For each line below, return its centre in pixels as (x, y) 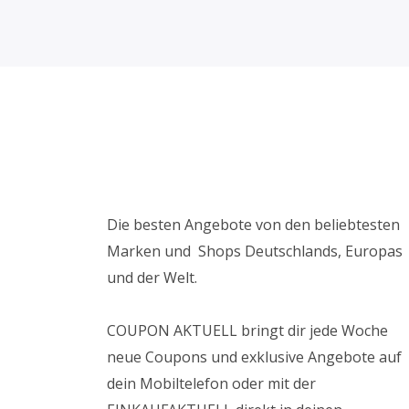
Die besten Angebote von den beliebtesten (253, 225)
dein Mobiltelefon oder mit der (211, 384)
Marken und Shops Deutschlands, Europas (255, 252)
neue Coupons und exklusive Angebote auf (254, 357)
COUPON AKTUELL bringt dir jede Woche (247, 331)
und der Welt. (152, 278)
